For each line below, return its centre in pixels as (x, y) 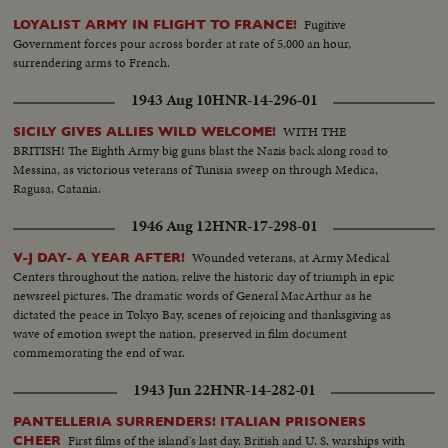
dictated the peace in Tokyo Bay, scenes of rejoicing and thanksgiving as (202, 315)
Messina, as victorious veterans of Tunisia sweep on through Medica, (196, 170)
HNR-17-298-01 (264, 226)
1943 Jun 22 (171, 390)
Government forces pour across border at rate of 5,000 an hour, (182, 44)
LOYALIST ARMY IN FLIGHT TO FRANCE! (155, 25)
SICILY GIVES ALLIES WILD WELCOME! (145, 132)
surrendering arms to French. (92, 63)
